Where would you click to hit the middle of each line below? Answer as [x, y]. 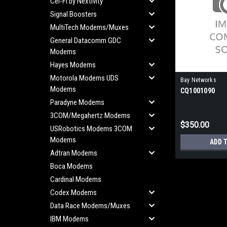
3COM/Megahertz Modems [90, 116]
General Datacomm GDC [86, 41]
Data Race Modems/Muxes [90, 206]
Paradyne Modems [77, 102]
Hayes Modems [73, 65]
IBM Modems [69, 219]
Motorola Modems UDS [84, 78]
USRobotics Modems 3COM [91, 129]
